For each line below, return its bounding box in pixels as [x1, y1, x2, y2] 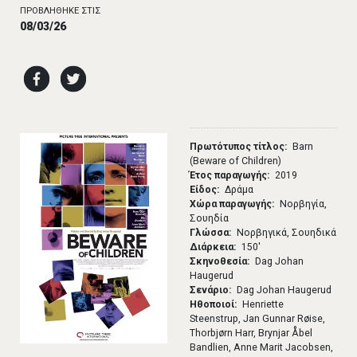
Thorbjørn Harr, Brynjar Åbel [190, 328, 313, 339]
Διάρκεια [190, 241, 234, 253]
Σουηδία [190, 213, 229, 225]
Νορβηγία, [280, 198, 328, 210]
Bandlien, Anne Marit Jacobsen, [190, 342, 334, 354]
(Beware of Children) [190, 155, 282, 167]
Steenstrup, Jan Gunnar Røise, [190, 313, 326, 325]
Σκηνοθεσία [190, 256, 248, 268]
